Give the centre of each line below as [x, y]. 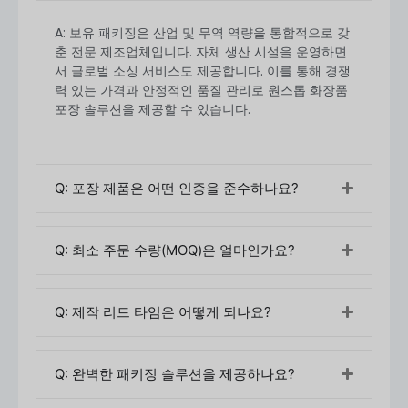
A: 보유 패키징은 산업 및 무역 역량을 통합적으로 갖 [202, 33]
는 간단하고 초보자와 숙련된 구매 [257, 392]
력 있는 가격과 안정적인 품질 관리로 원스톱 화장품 [201, 91]
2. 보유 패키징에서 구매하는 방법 [137, 358]
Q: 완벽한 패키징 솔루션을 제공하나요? [175, 373]
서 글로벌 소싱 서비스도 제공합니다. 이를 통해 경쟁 [203, 71]
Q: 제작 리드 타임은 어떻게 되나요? [163, 311]
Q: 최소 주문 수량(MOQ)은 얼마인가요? [175, 250]
